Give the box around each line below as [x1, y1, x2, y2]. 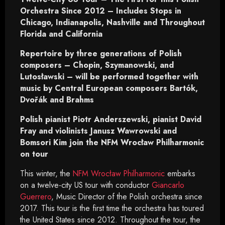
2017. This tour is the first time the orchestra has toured [20, 202, 204, 214]
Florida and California [20, 28, 102, 40]
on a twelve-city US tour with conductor [20, 179, 152, 191]
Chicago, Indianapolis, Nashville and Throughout [20, 17, 205, 28]
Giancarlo [152, 179, 184, 191]
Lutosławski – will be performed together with [20, 71, 198, 82]
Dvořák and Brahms [20, 94, 94, 105]
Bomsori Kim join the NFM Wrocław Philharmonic [20, 137, 204, 148]
